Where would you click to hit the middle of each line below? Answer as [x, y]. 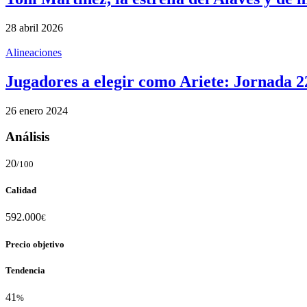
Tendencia [25, 270]
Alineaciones [34, 52]
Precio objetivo [35, 244]
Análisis [27, 137]
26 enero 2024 [37, 110]
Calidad [21, 191]
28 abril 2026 [34, 27]
